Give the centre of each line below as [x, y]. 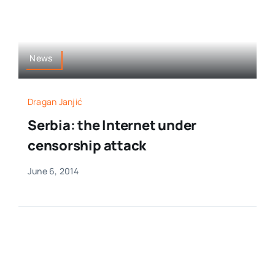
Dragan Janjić [55, 102]
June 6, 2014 [53, 171]
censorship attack [87, 146]
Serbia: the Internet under [112, 126]
